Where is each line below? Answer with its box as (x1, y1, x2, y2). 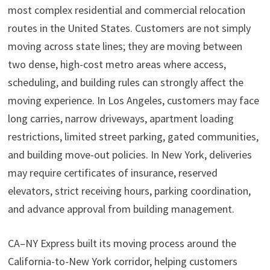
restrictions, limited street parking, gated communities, (7, 129, 259, 143)
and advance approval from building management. (7, 201, 234, 216)
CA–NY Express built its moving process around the (7, 236, 236, 250)
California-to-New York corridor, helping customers (7, 254, 237, 268)
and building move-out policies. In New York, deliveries (7, 147, 252, 162)
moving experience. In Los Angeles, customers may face (7, 93, 259, 107)
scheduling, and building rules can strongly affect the (7, 75, 243, 89)
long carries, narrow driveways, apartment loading (7, 111, 234, 125)
